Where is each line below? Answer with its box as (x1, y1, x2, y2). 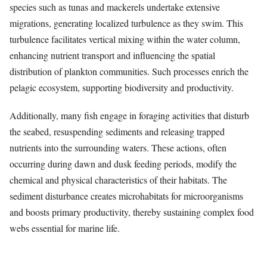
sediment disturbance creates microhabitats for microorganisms (10, 189, 243, 202)
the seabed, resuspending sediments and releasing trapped (10, 125, 225, 138)
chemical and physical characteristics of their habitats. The (10, 173, 227, 186)
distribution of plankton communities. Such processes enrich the (10, 65, 249, 78)
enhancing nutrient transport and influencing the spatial (10, 49, 215, 62)
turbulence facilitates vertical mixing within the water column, (10, 33, 240, 46)
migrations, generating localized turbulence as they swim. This (10, 17, 243, 30)
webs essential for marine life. (10, 221, 120, 234)
